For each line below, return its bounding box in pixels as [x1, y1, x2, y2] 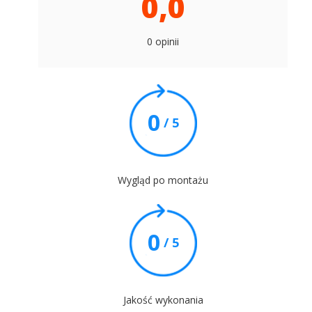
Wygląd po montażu [118, 173, 208, 187]
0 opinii [147, 35, 179, 49]
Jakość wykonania [123, 293, 203, 307]
